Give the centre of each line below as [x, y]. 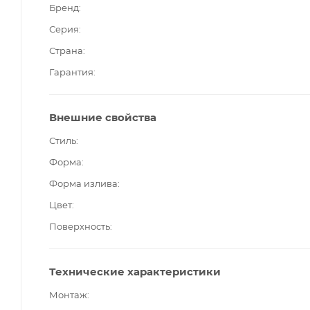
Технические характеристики [135, 271]
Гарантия [71, 72]
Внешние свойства [103, 117]
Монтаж [68, 294]
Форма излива [83, 183]
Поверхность [80, 226]
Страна [66, 50]
